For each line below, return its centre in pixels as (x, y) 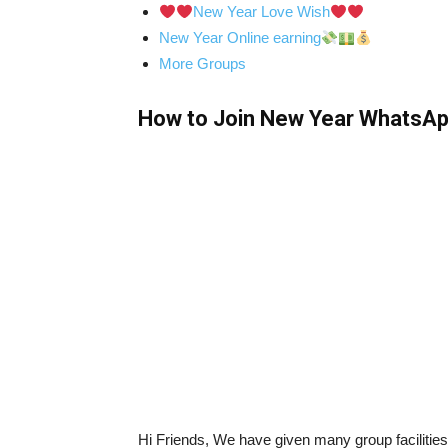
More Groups (202, 63)
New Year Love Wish (262, 11)
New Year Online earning (240, 37)
